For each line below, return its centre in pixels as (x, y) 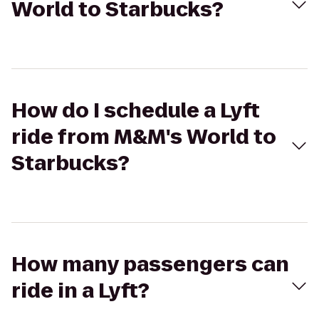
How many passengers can (150, 265)
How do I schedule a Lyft (136, 111)
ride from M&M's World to (144, 137)
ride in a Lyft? (80, 291)
